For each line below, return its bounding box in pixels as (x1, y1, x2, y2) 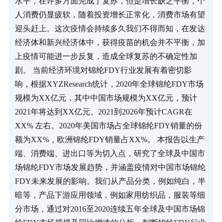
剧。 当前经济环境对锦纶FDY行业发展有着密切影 (14, 66, 192, 75)
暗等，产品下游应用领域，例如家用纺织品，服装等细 (14, 191, 205, 200)
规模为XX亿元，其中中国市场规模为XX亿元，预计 (14, 94, 197, 103)
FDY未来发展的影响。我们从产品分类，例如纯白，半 (14, 177, 206, 186)
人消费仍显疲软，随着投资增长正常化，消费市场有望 (14, 10, 205, 19)
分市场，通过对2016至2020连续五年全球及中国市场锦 (14, 205, 205, 214)
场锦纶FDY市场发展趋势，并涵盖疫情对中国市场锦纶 (14, 163, 206, 172)
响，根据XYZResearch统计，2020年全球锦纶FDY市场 (14, 80, 204, 89)
